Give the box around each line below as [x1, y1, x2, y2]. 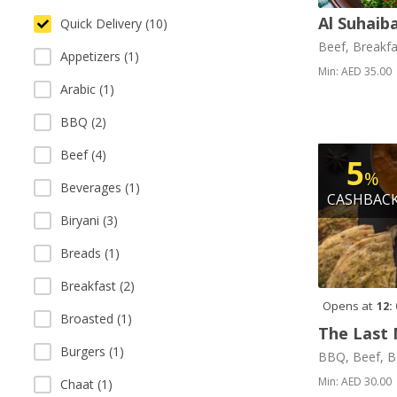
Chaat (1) [60, 376, 113, 393]
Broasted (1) [60, 310, 132, 327]
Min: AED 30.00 [317, 373, 392, 389]
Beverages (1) [60, 179, 140, 196]
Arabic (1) [60, 81, 114, 97]
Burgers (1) [60, 343, 124, 360]
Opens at [322, 297, 372, 314]
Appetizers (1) [60, 48, 139, 65]
